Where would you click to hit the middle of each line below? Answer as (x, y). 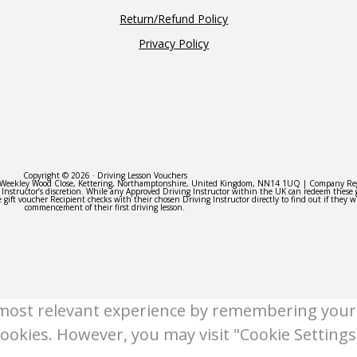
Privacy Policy (174, 43)
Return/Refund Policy (174, 19)
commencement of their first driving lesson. (105, 207)
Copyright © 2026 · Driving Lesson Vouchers (105, 175)
